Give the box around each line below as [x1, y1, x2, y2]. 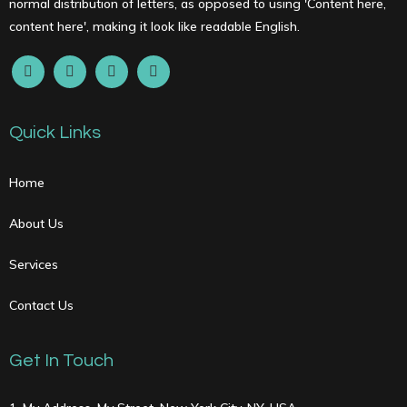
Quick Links [9, 123, 101, 142]
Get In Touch [9, 351, 114, 370]
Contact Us [9, 296, 74, 313]
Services [9, 255, 58, 273]
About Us [9, 214, 64, 232]
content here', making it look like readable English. [9, 17, 300, 35]
